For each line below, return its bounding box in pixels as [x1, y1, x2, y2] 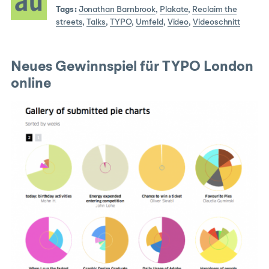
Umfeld [136, 18, 163, 27]
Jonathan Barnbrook [78, 5, 156, 14]
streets [56, 18, 83, 27]
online [11, 77, 51, 92]
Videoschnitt [193, 18, 241, 27]
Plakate [160, 5, 189, 14]
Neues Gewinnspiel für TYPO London [11, 60, 253, 75]
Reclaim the [192, 5, 237, 14]
